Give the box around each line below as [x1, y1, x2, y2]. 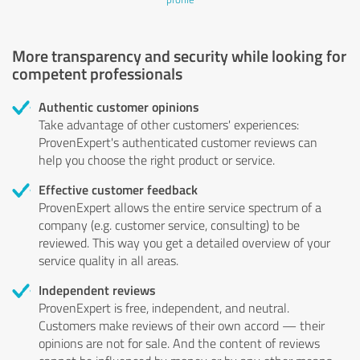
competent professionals [12, 61, 182, 84]
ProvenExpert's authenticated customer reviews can [39, 133, 317, 151]
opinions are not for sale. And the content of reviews [39, 333, 320, 352]
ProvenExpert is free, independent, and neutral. [39, 298, 289, 317]
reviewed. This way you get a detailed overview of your [39, 233, 330, 252]
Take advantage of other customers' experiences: [39, 115, 299, 133]
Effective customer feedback [39, 179, 198, 198]
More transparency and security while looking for [12, 43, 346, 67]
